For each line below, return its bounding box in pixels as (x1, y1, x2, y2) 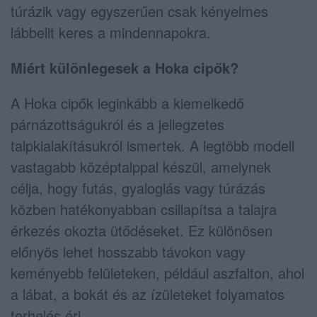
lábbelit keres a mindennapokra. (11, 21, 211, 42)
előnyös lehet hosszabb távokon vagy (11, 241, 246, 262)
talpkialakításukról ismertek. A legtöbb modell (11, 134, 294, 156)
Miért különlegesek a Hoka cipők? (11, 57, 243, 78)
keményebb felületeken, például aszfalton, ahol (11, 262, 304, 283)
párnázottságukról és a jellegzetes (11, 113, 224, 134)
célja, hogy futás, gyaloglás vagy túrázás (11, 177, 265, 198)
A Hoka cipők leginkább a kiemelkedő (11, 92, 244, 113)
